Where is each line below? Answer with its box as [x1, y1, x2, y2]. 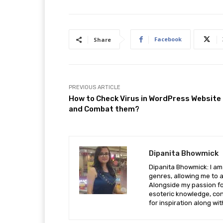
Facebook [154, 35, 182, 43]
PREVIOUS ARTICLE [69, 84, 120, 91]
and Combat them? [69, 105, 139, 113]
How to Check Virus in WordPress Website [69, 94, 221, 103]
